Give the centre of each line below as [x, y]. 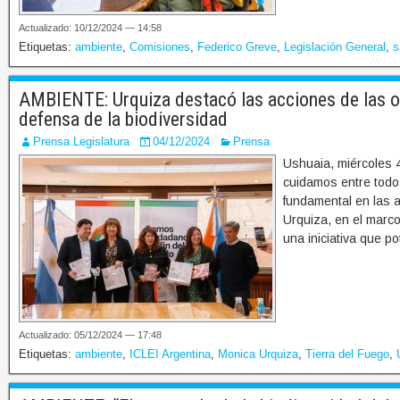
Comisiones [160, 47]
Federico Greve [237, 47]
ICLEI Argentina [170, 354]
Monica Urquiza [258, 354]
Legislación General [335, 47]
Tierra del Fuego [347, 354]
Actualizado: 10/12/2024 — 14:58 [90, 28]
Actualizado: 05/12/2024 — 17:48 [90, 335]
